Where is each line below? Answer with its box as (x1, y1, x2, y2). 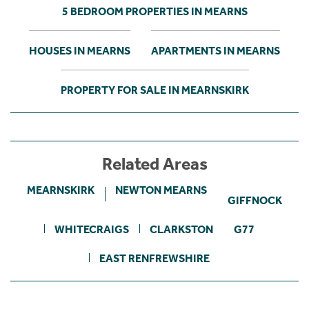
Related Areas (101, 153, 208, 175)
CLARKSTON (150, 222, 213, 236)
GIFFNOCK (228, 193, 282, 207)
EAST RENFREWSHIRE (99, 251, 210, 265)
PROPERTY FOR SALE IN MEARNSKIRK (60, 83, 249, 97)
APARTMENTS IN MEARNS (151, 43, 280, 57)
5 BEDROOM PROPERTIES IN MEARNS (61, 4, 248, 18)
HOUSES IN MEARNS (29, 43, 130, 57)
